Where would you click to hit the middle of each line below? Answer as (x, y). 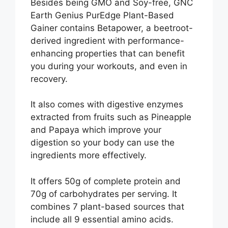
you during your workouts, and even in (109, 66)
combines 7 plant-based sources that (107, 206)
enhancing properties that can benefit (108, 53)
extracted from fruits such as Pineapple (111, 117)
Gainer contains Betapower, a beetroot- (112, 28)
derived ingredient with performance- (107, 40)
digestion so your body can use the (103, 143)
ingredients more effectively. (89, 155)
